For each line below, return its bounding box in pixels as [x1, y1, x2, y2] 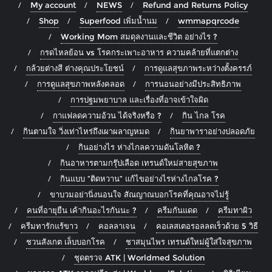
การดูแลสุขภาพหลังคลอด [37, 79, 124, 89]
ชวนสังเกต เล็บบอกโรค [26, 237, 105, 247]
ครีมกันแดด [157, 205, 197, 216]
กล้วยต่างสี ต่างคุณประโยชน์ [26, 63, 124, 73]
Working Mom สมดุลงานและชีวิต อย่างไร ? [61, 32, 217, 42]
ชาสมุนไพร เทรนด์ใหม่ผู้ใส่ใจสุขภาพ [126, 237, 252, 247]
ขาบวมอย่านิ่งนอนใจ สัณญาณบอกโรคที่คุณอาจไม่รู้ [49, 189, 229, 200]
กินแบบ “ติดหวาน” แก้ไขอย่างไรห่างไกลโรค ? [59, 174, 219, 184]
